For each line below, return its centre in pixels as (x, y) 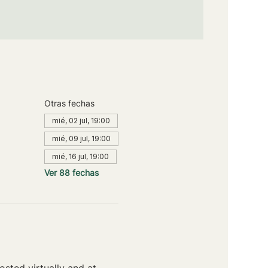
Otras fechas (69, 103)
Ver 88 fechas (71, 172)
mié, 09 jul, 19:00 (81, 138)
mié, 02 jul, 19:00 (81, 120)
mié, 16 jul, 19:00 (80, 156)
